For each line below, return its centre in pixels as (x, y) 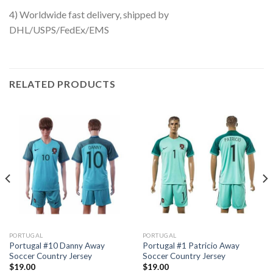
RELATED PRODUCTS (62, 84)
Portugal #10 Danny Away (57, 245)
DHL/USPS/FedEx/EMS (59, 30)
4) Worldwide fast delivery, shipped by (89, 15)
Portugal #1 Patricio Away (191, 245)
